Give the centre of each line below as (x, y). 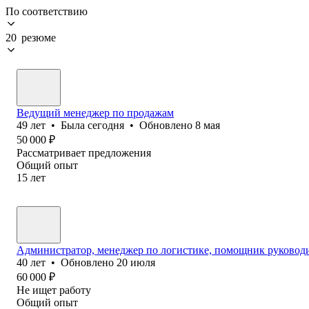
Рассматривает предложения (84, 152)
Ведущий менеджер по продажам (95, 112)
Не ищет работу (54, 290)
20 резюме (31, 37)
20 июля (136, 262)
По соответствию (47, 11)
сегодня (106, 125)
